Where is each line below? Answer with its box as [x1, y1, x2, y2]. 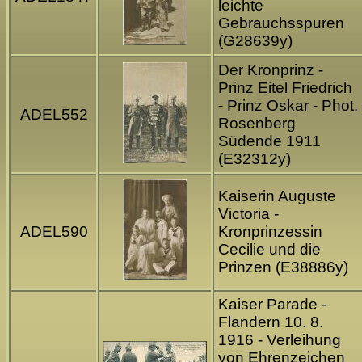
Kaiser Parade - [218, 296, 326, 314]
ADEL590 [19, 223, 88, 241]
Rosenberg [218, 115, 296, 133]
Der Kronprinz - [218, 61, 323, 79]
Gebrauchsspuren [218, 15, 344, 32]
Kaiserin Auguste [218, 187, 336, 205]
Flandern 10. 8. [218, 314, 323, 331]
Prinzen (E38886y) [218, 259, 348, 276]
